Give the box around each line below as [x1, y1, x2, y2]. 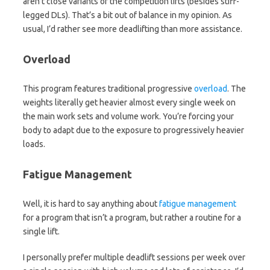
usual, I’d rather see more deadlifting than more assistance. [23, 24, 242, 34]
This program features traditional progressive [23, 83, 194, 93]
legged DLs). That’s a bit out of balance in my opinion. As [23, 10, 232, 20]
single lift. [23, 226, 60, 236]
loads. [23, 139, 45, 149]
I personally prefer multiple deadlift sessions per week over [23, 252, 245, 262]
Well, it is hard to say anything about [23, 198, 159, 209]
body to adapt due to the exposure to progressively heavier [23, 125, 244, 135]
